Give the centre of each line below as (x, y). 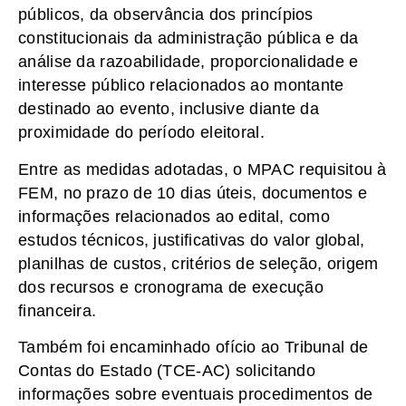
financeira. (58, 310)
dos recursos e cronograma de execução (171, 287)
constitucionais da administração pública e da (188, 39)
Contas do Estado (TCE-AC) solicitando (167, 370)
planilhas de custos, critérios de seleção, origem (198, 263)
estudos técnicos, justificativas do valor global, (192, 240)
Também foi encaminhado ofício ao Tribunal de (193, 347)
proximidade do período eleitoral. (141, 133)
